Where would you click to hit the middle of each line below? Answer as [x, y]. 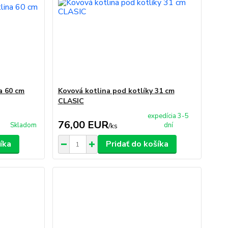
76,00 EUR [83, 125]
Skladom [23, 125]
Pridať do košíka [137, 144]
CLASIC [71, 101]
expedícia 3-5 [168, 116]
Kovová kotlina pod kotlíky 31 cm [116, 91]
